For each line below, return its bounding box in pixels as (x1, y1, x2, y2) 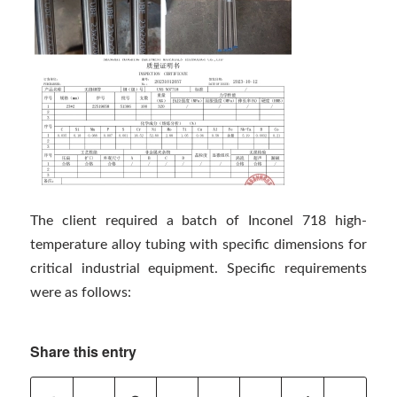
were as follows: (29, 285, 131, 300)
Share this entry (29, 341, 136, 362)
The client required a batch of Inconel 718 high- (29, 214, 368, 229)
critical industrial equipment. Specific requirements (29, 261, 368, 276)
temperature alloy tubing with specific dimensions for (29, 237, 368, 253)
